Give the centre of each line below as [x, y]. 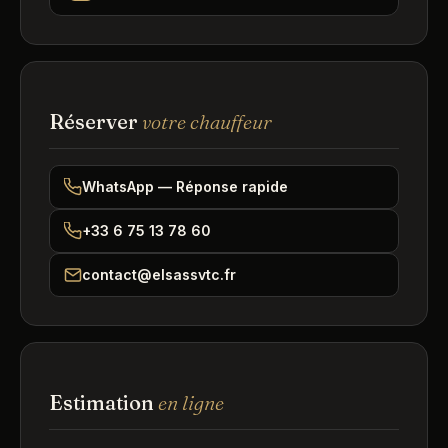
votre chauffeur [207, 121]
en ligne [191, 402]
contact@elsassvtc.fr [159, 274]
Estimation [103, 402]
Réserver [95, 121]
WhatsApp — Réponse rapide [185, 186]
